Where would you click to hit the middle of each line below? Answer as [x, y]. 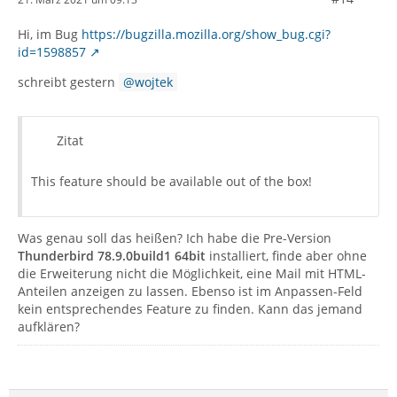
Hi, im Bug [50, 35]
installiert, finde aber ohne [286, 256]
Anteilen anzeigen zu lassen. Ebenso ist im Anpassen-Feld [190, 292]
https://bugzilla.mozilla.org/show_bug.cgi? [206, 35]
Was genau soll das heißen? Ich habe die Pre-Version [175, 238]
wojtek [154, 82]
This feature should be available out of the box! [171, 182]
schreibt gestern [68, 82]
